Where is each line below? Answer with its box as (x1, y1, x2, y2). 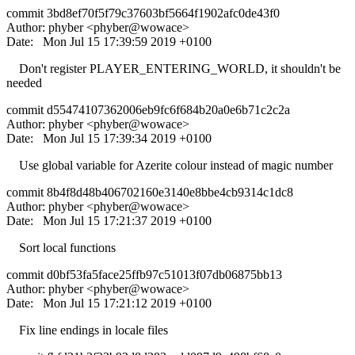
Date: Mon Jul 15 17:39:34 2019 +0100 (6, 131, 212, 145)
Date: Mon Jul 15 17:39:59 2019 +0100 (6, 34, 212, 48)
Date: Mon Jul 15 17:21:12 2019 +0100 (6, 296, 212, 310)
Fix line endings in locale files (6, 323, 168, 337)
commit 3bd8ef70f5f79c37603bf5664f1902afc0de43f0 (6, 6, 280, 20)
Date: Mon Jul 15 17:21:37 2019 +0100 (6, 213, 212, 227)
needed (6, 75, 42, 90)
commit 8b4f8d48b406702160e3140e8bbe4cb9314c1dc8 (6, 185, 293, 199)
